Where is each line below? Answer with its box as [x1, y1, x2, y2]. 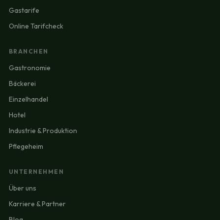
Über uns [8, 184, 36, 192]
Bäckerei [8, 79, 36, 88]
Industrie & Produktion [8, 126, 77, 135]
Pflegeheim [8, 142, 43, 151]
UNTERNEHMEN [8, 168, 64, 175]
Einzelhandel [8, 95, 48, 104]
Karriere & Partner [8, 199, 66, 208]
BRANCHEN [8, 48, 49, 55]
